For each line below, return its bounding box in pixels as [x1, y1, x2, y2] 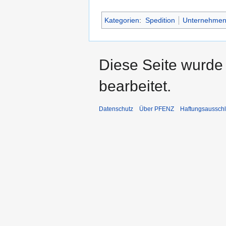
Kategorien [104, 16, 139, 25]
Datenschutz [99, 105, 133, 113]
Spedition [145, 16, 175, 25]
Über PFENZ [139, 105, 174, 113]
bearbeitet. [99, 78, 171, 95]
